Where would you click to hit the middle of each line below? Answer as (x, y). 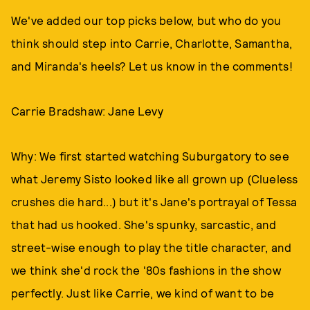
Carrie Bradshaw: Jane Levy (88, 111)
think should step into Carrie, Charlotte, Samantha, (152, 43)
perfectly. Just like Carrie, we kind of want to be (143, 293)
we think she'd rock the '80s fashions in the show (146, 270)
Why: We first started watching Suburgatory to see (150, 156)
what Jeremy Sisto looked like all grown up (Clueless (155, 179)
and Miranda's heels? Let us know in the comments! (152, 66)
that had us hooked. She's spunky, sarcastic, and (144, 224)
